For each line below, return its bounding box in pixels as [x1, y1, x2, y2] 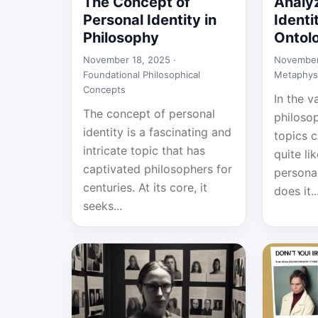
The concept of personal [83, 106, 215, 121]
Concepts [83, 84, 126, 95]
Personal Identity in [83, 11, 216, 28]
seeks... [83, 199, 122, 213]
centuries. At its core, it [83, 180, 207, 194]
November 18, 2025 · [83, 54, 176, 65]
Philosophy [83, 29, 159, 46]
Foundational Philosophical [83, 69, 200, 80]
